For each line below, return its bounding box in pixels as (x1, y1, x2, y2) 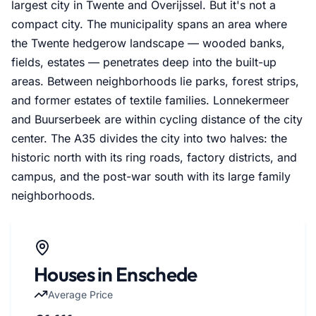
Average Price (48, 288, 113, 300)
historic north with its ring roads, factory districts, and (11, 150, 297, 164)
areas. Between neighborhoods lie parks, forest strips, (11, 73, 299, 88)
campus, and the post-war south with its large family (11, 169, 291, 183)
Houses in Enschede (34, 261, 197, 286)
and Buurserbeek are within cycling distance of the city (11, 111, 303, 126)
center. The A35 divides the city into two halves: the (11, 130, 287, 145)
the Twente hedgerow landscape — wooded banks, (11, 35, 285, 50)
